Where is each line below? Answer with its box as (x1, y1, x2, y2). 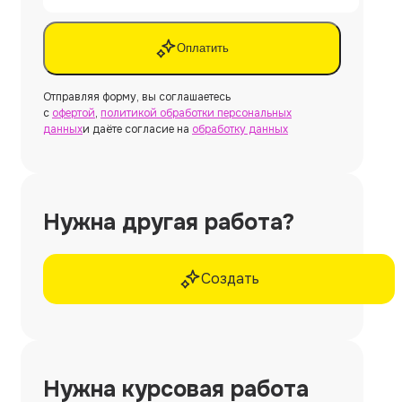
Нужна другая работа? (43, 207, 294, 237)
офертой (52, 105, 95, 120)
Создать (200, 268, 259, 288)
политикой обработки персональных (100, 105, 292, 120)
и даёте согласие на (83, 121, 192, 136)
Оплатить (177, 41, 229, 56)
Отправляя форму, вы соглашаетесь (43, 89, 231, 104)
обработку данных (192, 121, 288, 136)
